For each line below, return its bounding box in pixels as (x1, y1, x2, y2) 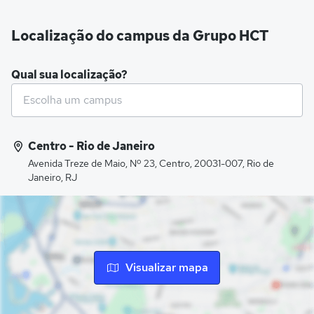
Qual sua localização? (11, 67, 128, 82)
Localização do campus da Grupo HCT (11, 26, 268, 45)
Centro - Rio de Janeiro (28, 138, 155, 153)
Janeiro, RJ (28, 170, 77, 184)
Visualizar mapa (125, 260, 208, 275)
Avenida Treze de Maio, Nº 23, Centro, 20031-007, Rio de (28, 156, 274, 170)
